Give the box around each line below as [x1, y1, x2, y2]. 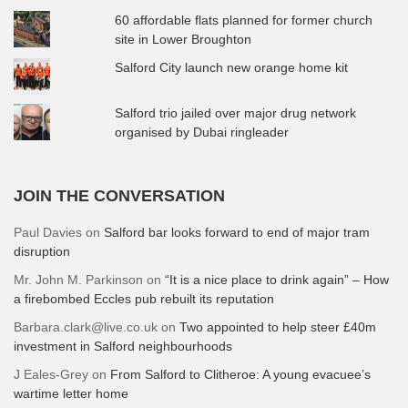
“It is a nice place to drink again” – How [165, 271, 389, 287]
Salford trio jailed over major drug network [115, 105, 357, 120]
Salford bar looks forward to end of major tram [104, 224, 370, 240]
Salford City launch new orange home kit [115, 59, 349, 75]
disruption [14, 243, 70, 259]
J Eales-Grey [14, 366, 88, 382]
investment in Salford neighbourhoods [14, 338, 232, 353]
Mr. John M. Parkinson [14, 271, 143, 287]
